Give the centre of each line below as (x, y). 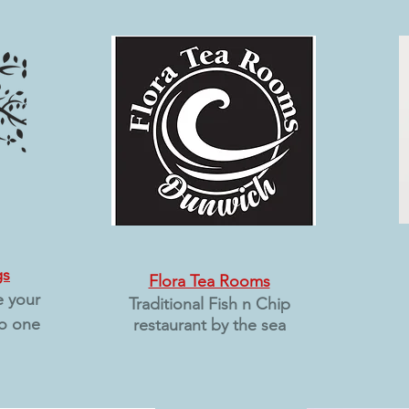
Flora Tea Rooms (209, 281)
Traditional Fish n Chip (209, 304)
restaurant (169, 325)
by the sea (246, 325)
